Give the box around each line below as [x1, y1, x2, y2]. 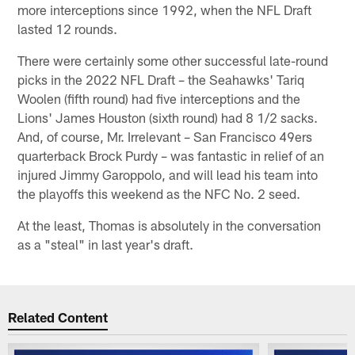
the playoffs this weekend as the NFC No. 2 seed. [17, 185, 301, 202]
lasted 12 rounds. [17, 21, 118, 37]
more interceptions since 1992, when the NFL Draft [17, 2, 312, 18]
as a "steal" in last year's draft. [17, 236, 194, 253]
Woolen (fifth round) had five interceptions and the [17, 90, 301, 107]
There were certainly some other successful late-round [17, 52, 329, 69]
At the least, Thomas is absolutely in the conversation [17, 217, 322, 234]
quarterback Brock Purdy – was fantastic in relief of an [17, 147, 325, 164]
